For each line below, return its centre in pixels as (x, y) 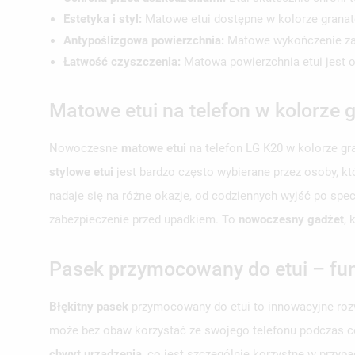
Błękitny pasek (89, 306)
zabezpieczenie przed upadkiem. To (144, 219)
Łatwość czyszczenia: (122, 61)
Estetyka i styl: (103, 19)
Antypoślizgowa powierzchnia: (144, 40)
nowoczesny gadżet (291, 219)
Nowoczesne (85, 148)
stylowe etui (81, 172)
